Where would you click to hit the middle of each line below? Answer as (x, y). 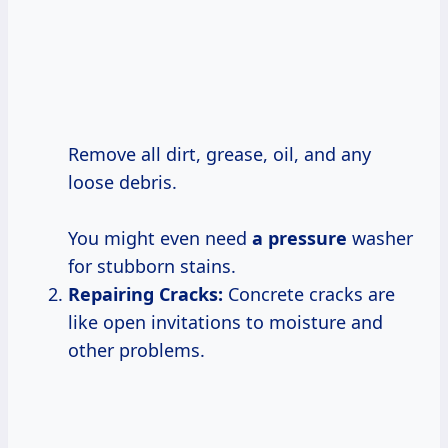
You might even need (160, 237)
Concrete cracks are (309, 293)
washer (380, 237)
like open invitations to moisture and (225, 321)
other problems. (136, 349)
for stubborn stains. (152, 265)
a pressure (299, 237)
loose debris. (122, 181)
